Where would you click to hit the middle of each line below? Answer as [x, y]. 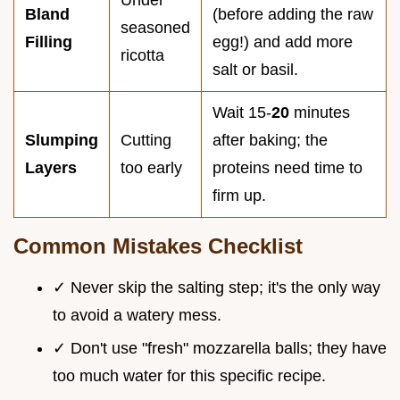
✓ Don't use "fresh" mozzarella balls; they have [220, 348]
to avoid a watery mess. [137, 315]
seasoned [155, 27]
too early [151, 167]
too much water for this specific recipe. [189, 375]
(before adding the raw [293, 14]
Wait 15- [242, 112]
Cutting [146, 140]
